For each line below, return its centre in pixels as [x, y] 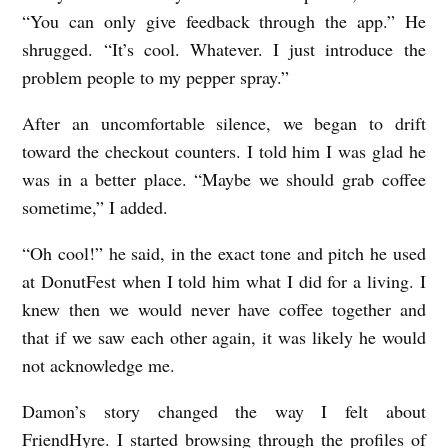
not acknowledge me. [99, 365]
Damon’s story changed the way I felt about [224, 411]
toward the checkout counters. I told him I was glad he [224, 151]
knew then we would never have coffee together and [224, 309]
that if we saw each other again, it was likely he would [224, 337]
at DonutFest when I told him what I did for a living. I [224, 281]
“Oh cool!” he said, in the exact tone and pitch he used [224, 253]
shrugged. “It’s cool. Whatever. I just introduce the [224, 49]
